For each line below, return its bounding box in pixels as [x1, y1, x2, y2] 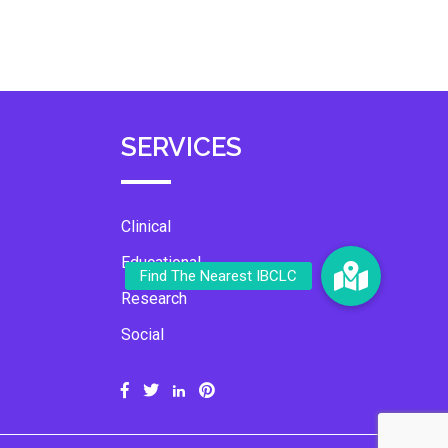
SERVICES [121, 132, 242, 162]
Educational [121, 253, 201, 272]
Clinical [121, 217, 171, 236]
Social [121, 325, 164, 344]
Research [121, 289, 187, 308]
